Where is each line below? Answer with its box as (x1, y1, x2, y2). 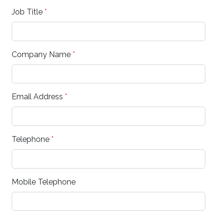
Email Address (12, 92, 65, 102)
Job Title (12, 7, 45, 17)
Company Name (12, 49, 73, 59)
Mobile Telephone (12, 177, 76, 186)
